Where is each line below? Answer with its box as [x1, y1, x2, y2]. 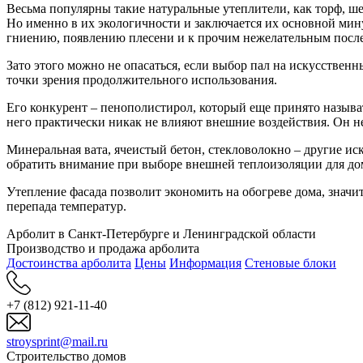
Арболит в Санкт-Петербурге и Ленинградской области [6, 226, 316, 241]
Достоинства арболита [6, 255, 131, 270]
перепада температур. [6, 199, 126, 213]
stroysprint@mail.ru [6, 334, 108, 348]
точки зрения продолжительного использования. [6, 72, 277, 87]
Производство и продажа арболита [6, 241, 199, 255]
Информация [169, 255, 241, 270]
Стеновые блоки [245, 255, 336, 270]
